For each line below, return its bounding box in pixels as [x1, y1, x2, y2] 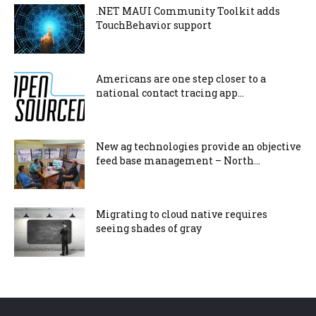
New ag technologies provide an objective [96, 140, 301, 153]
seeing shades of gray [96, 221, 202, 235]
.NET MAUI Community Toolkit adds [96, 4, 280, 18]
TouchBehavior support [96, 18, 212, 32]
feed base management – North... [96, 154, 260, 167]
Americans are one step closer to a [96, 72, 266, 85]
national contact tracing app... [96, 86, 244, 99]
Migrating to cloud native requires [96, 207, 267, 221]
